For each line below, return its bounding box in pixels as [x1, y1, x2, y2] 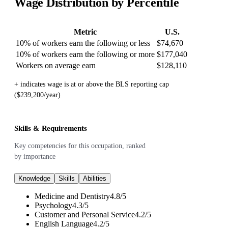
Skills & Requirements [14, 124, 87, 132]
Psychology [35, 201, 72, 210]
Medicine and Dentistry [35, 191, 110, 201]
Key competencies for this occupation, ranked [14, 141, 146, 150]
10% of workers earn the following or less [16, 38, 150, 47]
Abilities [83, 174, 106, 182]
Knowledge [18, 174, 50, 182]
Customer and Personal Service [35, 210, 135, 219]
